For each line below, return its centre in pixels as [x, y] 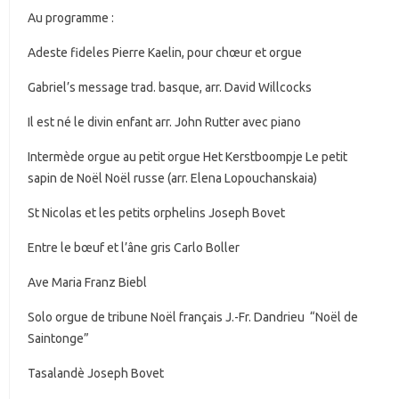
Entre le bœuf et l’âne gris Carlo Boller [134, 248]
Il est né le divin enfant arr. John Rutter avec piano [164, 122]
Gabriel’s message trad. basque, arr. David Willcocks [170, 88]
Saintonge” [58, 339]
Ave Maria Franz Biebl [87, 283]
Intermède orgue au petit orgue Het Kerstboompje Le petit [187, 157]
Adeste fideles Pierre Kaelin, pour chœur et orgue [165, 53]
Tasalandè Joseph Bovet [96, 374]
